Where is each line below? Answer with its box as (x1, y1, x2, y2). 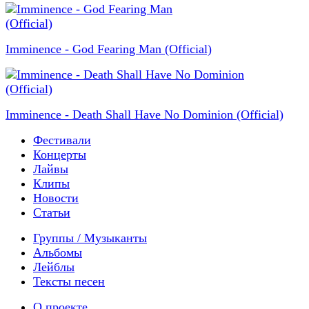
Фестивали (33, 132, 91, 147)
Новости (33, 190, 79, 205)
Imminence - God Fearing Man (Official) (6, 41, 212, 56)
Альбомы (33, 245, 82, 259)
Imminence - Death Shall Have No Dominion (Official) (6, 107, 283, 121)
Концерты (33, 147, 86, 161)
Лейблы (33, 259, 74, 274)
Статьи (33, 205, 70, 219)
